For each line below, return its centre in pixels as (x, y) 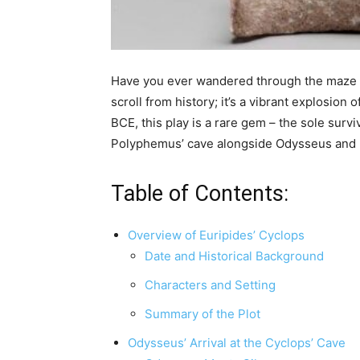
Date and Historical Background (234, 256)
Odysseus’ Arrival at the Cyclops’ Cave (237, 343)
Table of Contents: (200, 194)
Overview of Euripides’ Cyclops (216, 235)
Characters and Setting (210, 285)
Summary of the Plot (202, 314)
